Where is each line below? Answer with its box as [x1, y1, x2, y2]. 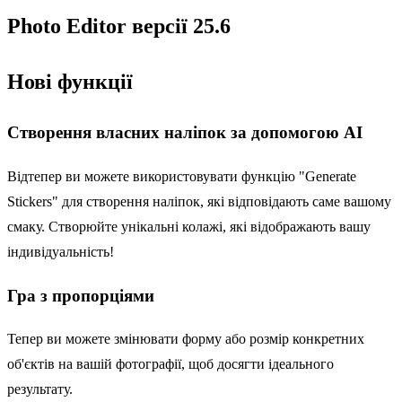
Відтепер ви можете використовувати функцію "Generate [7, 168, 356, 184]
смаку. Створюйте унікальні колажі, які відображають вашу [7, 218, 371, 234]
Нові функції [7, 70, 133, 94]
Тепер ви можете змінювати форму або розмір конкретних [7, 331, 364, 347]
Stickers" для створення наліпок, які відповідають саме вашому [7, 193, 391, 209]
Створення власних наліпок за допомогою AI [7, 123, 363, 143]
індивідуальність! [7, 243, 114, 259]
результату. [7, 381, 73, 398]
